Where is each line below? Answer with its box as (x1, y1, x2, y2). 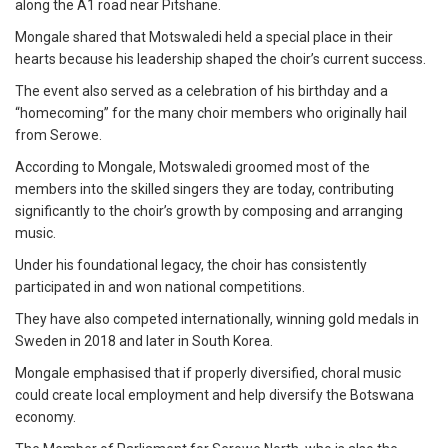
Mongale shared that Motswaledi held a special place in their (15, 29, 393, 46)
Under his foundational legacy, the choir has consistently (15, 257, 367, 274)
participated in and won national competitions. (15, 279, 308, 296)
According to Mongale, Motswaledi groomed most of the (15, 159, 370, 176)
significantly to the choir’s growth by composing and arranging (15, 203, 403, 220)
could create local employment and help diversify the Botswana (15, 387, 414, 404)
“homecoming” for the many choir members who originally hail (15, 105, 407, 122)
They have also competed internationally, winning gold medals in (15, 311, 419, 328)
